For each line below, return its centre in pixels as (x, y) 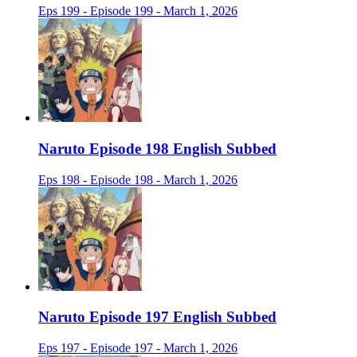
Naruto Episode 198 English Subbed (157, 148)
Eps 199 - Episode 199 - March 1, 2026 (138, 11)
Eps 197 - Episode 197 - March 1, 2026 (138, 347)
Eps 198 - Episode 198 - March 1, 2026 (138, 179)
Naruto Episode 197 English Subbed (157, 317)
